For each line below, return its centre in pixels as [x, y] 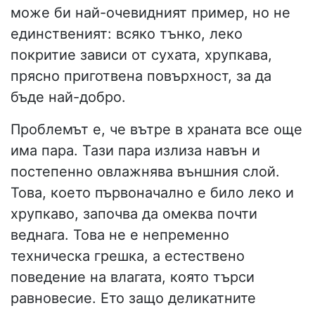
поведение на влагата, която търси [133, 277]
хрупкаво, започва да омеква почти [134, 213]
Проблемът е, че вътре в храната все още [156, 129]
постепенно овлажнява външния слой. [145, 171]
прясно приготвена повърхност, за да [141, 76]
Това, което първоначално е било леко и [152, 192]
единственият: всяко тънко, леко [127, 33]
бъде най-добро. [68, 97]
